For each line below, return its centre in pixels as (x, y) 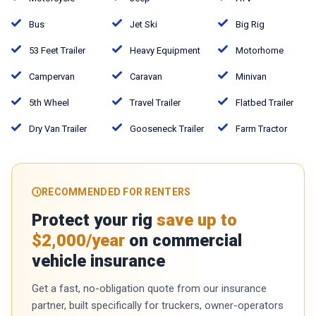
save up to (197, 220)
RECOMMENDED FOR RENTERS (116, 192)
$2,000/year (78, 240)
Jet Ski (144, 24)
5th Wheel (49, 102)
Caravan (146, 76)
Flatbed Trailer (265, 102)
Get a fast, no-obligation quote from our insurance (149, 288)
